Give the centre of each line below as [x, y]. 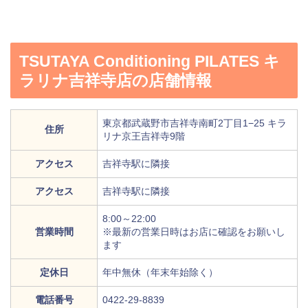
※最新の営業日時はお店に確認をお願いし [194, 232]
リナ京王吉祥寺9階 [144, 136]
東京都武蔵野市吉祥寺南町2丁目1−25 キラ [195, 123]
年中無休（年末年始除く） [160, 273]
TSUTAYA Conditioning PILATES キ [150, 62]
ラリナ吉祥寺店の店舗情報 [115, 81]
